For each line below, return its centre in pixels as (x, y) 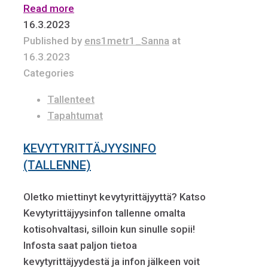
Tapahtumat (75, 116)
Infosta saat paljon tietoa (80, 246)
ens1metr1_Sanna (127, 41)
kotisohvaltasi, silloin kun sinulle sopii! (109, 229)
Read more (49, 9)
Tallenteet (71, 100)
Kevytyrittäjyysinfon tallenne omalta (104, 213)
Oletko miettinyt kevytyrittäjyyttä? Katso (115, 197)
